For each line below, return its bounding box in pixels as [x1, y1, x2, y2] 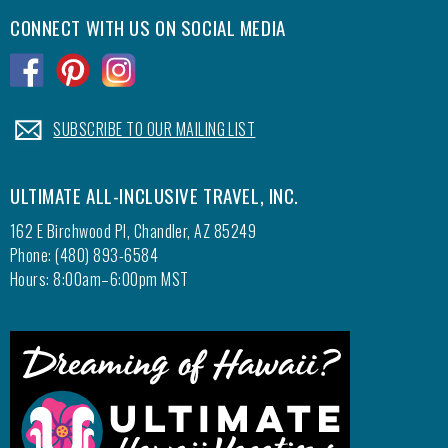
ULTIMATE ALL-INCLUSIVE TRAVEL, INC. [10, 181, 299, 209]
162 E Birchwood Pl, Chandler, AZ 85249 [10, 219, 257, 243]
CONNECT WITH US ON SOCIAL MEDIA [10, 13, 286, 41]
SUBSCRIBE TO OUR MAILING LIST [53, 117, 256, 141]
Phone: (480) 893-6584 [10, 243, 159, 267]
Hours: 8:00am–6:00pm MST [10, 267, 189, 291]
